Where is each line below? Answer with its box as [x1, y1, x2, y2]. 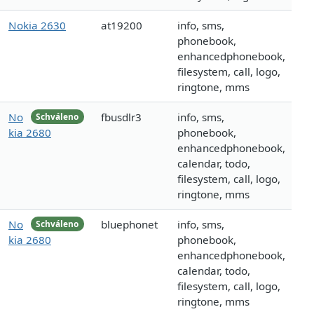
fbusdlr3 [101, 110, 142, 125]
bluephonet [101, 217, 158, 232]
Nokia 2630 [8, 18, 66, 33]
